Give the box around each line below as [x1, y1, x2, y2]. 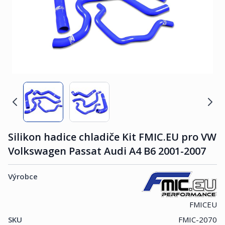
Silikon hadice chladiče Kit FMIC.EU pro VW [8, 130, 216, 144]
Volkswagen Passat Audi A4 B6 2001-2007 [8, 144, 206, 158]
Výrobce [8, 171, 38, 181]
